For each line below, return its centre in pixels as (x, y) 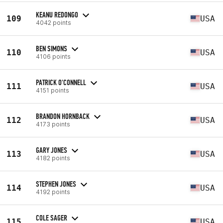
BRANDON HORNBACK (63, 116)
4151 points (53, 90)
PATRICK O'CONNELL (61, 82)
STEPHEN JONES (56, 184)
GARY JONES (52, 150)
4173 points (53, 124)
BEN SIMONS (52, 48)
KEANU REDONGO (57, 14)
